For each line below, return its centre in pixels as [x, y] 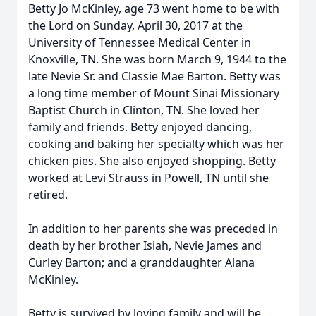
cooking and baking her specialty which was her [156, 144]
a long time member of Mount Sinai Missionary [154, 93]
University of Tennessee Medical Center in [140, 42]
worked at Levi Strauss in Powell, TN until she [148, 178]
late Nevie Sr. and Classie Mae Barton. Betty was [154, 76]
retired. [48, 195]
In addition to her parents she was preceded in [153, 229]
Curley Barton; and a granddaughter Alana [141, 262]
